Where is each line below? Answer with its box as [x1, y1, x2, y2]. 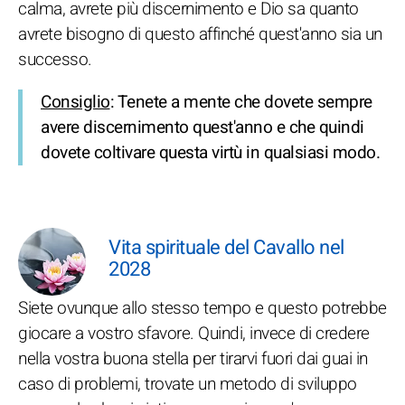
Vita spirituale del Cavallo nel [108, 233, 344, 262]
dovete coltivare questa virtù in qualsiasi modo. [41, 140, 380, 165]
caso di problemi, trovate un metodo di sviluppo [18, 372, 357, 397]
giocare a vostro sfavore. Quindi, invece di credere [18, 321, 370, 346]
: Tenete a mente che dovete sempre [109, 89, 372, 115]
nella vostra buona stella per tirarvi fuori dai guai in [18, 346, 368, 372]
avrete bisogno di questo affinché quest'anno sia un [18, 22, 382, 47]
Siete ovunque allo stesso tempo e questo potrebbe [18, 296, 387, 321]
